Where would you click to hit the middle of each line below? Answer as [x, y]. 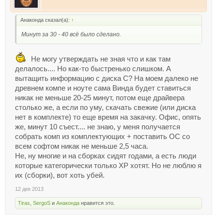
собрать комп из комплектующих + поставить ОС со [102, 136]
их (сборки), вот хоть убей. [60, 175]
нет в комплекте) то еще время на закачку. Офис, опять [108, 117]
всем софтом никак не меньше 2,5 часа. [82, 146]
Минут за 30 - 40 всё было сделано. [71, 34]
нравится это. [97, 203]
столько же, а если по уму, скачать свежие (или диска [105, 107]
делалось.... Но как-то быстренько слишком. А [93, 69]
